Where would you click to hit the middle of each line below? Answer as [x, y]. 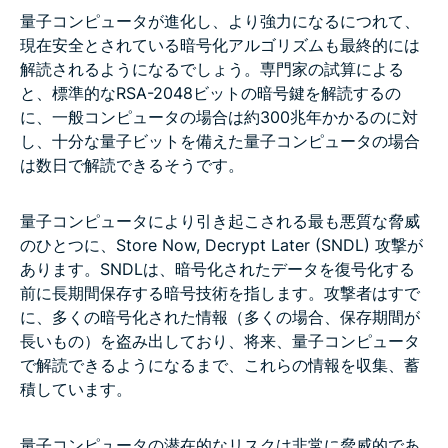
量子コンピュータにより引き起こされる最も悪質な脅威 [220, 220]
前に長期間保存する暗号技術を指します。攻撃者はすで [220, 292]
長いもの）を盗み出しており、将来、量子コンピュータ [220, 340]
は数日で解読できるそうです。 [132, 164]
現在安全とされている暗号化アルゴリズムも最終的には [220, 44]
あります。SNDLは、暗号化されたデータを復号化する [217, 268]
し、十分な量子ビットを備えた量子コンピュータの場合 [220, 140]
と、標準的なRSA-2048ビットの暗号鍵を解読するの [210, 92]
